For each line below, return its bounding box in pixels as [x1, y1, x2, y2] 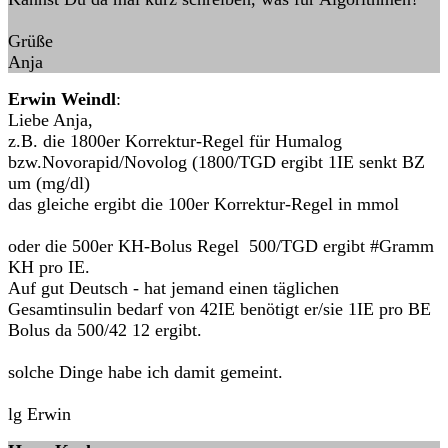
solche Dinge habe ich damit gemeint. [8, 362, 283, 382]
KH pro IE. [8, 257, 90, 277]
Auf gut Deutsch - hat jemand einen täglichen [8, 278, 339, 298]
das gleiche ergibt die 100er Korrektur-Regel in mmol [8, 194, 399, 214]
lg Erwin [8, 404, 71, 424]
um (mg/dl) [8, 173, 90, 193]
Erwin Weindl [8, 89, 116, 109]
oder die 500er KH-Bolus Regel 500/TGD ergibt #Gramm [8, 236, 434, 256]
